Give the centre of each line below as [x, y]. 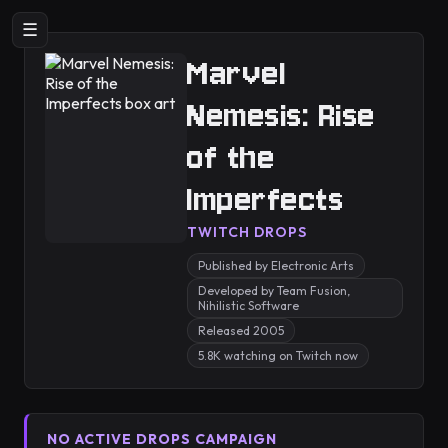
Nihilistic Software [248, 305]
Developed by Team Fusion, [274, 290]
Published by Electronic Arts [276, 265]
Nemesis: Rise [281, 115]
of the [231, 157]
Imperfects [265, 199]
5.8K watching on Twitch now [278, 355]
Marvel [236, 73]
